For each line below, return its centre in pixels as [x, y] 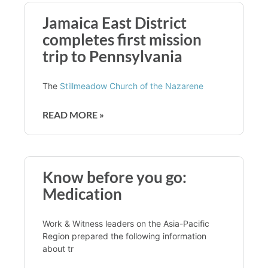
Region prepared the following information [124, 236]
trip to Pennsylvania [112, 56]
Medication [82, 194]
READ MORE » [73, 114]
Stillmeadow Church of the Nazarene [132, 86]
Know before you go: [115, 177]
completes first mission [122, 39]
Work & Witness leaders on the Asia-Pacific [126, 223]
